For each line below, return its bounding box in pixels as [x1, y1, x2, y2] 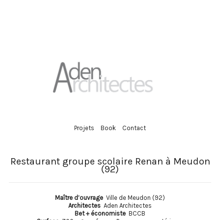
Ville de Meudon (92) [103, 193, 165, 201]
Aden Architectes [102, 201, 152, 209]
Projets [74, 124, 94, 132]
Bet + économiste [75, 209, 126, 217]
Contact [122, 124, 146, 132]
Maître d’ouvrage [55, 193, 103, 201]
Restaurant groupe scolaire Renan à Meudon [10, 155, 210, 167]
